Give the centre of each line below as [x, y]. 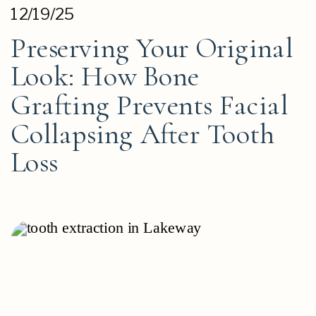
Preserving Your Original [152, 48]
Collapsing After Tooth [143, 134]
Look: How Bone [105, 76]
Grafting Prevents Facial [150, 105]
